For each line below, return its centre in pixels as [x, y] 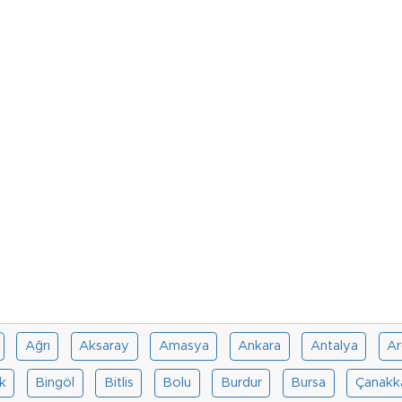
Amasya [184, 345]
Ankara [260, 345]
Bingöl [55, 382]
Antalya [334, 345]
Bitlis [118, 382]
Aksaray [105, 345]
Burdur [241, 382]
